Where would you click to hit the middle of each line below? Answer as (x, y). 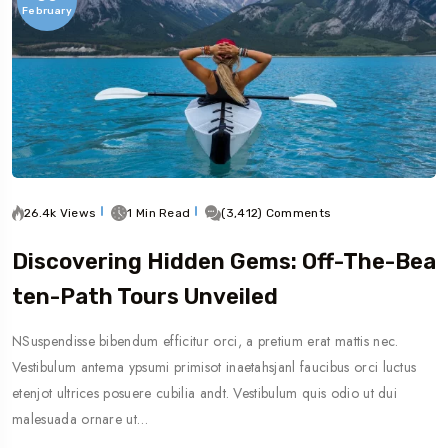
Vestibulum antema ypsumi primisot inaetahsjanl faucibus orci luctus (214, 367)
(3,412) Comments (276, 213)
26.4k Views (60, 213)
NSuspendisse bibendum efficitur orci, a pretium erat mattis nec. (205, 341)
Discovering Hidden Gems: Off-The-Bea (224, 261)
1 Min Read (159, 213)
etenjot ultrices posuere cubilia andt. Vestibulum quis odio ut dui (205, 393)
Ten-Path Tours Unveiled (145, 296)
